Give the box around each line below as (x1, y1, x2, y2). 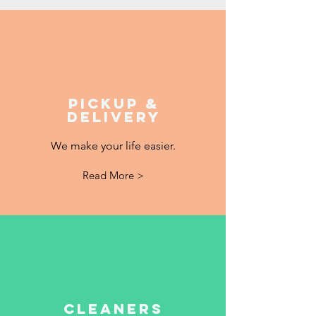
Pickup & (68, 95, 159, 112)
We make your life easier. (51, 139, 176, 152)
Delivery (66, 108, 161, 126)
